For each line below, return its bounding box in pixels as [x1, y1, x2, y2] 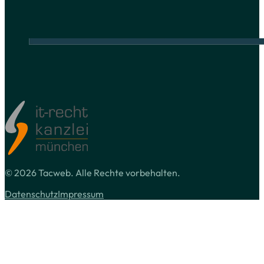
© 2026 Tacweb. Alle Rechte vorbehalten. [5, 167, 180, 179]
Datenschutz [5, 188, 58, 200]
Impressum [58, 188, 104, 200]
